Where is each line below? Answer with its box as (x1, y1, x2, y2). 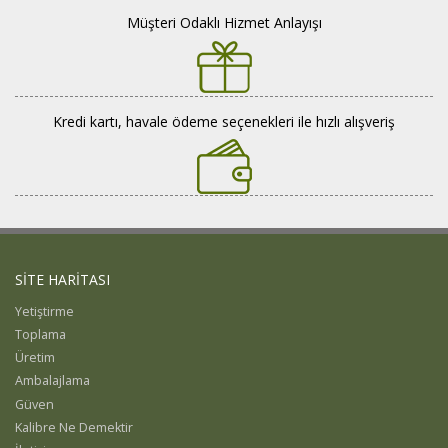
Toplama (15, 325, 66, 343)
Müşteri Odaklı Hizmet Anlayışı (126, 12, 322, 32)
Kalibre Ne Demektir (15, 419, 133, 436)
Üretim (15, 349, 55, 367)
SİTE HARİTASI (15, 269, 110, 289)
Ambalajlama (15, 372, 90, 390)
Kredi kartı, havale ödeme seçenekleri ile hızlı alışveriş (53, 111, 395, 131)
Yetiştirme (15, 302, 74, 320)
